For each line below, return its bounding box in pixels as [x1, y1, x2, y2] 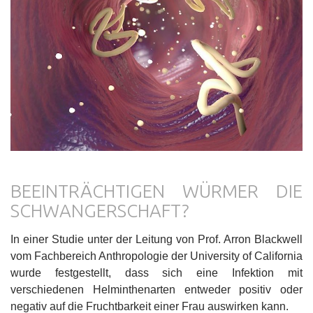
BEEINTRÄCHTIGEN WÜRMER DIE [10, 180, 303, 201]
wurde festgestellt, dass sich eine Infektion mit [10, 266, 303, 279]
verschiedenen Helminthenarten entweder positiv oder [10, 283, 303, 296]
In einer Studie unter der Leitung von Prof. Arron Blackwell [10, 233, 303, 245]
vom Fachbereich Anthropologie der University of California [10, 249, 303, 262]
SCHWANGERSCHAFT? [10, 200, 189, 221]
